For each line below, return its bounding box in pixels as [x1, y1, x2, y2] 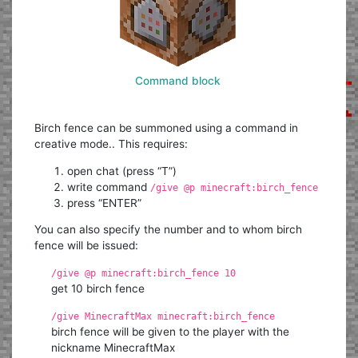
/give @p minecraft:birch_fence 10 [50, 268, 236, 280]
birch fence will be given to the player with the [50, 324, 289, 338]
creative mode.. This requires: [34, 137, 189, 151]
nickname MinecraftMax [50, 340, 175, 354]
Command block [134, 74, 221, 88]
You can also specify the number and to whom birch [34, 223, 303, 237]
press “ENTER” [67, 196, 142, 209]
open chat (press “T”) [67, 164, 177, 177]
